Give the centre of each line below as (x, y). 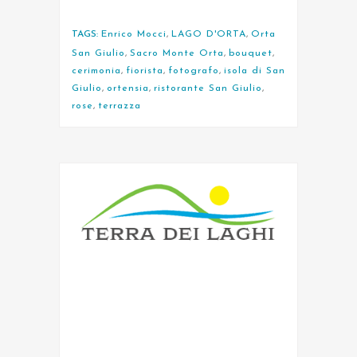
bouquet (251, 53)
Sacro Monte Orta (177, 53)
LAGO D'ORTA (209, 34)
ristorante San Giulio (208, 88)
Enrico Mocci (134, 34)
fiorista (145, 71)
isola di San (255, 71)
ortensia (128, 88)
